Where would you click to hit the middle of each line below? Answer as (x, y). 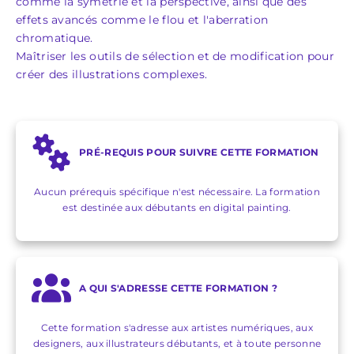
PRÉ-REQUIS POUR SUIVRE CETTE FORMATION (199, 152)
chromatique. (55, 38)
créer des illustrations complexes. (112, 74)
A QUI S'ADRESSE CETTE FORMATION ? (178, 288)
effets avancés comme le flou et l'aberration (142, 19)
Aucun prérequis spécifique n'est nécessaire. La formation (177, 191)
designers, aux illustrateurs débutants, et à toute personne (177, 343)
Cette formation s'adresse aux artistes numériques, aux (177, 327)
